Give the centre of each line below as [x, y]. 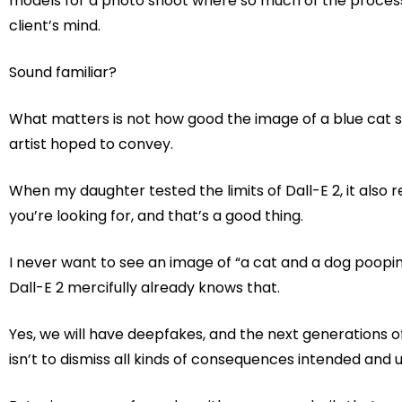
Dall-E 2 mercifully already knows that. [144, 288]
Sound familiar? [63, 73]
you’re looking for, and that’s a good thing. [156, 216]
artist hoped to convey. [91, 144]
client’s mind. [55, 26]
